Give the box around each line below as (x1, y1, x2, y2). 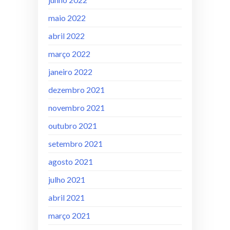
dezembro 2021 (48, 84, 105, 94)
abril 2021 (48, 192, 85, 202)
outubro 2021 (48, 120, 97, 130)
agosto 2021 (48, 156, 93, 166)
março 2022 (48, 48, 90, 59)
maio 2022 (48, 12, 86, 23)
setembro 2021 (48, 138, 103, 148)
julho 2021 (48, 174, 85, 184)
